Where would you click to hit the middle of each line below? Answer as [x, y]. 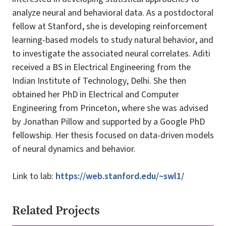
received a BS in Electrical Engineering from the [101, 67]
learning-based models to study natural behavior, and [113, 40]
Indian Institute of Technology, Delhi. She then [99, 81]
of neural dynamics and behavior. [75, 149]
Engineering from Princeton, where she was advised [110, 108]
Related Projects [56, 210]
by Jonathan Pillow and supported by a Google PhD [108, 122]
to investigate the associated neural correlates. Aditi [111, 54]
